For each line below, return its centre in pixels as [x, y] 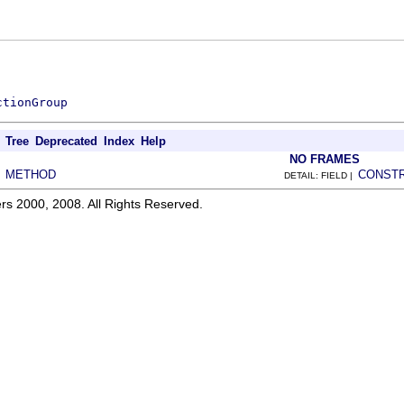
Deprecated [66, 141]
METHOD [31, 174]
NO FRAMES [325, 159]
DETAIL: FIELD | [321, 175]
